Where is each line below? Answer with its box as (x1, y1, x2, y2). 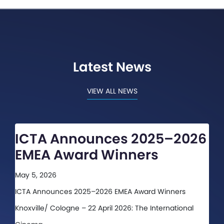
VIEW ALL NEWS (86, 86, 137, 96)
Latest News (72, 58, 151, 76)
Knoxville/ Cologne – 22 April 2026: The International (15, 203, 193, 213)
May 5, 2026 (15, 170, 56, 180)
